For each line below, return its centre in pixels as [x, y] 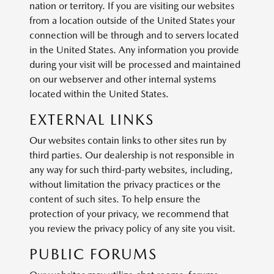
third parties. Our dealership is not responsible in [132, 155]
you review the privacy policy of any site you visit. [135, 228]
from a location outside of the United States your [132, 20]
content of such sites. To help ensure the [115, 199]
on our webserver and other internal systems [123, 79]
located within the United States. [102, 94]
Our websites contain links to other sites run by [128, 140]
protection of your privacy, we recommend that [129, 214]
